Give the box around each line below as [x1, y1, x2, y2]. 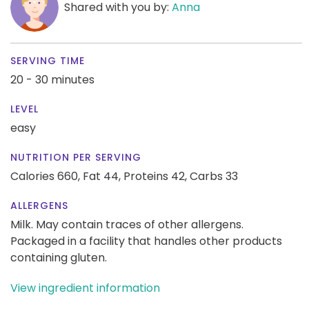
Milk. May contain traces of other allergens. [10, 216, 243, 232]
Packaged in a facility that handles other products [10, 232, 282, 249]
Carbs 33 [190, 168, 238, 184]
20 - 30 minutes [10, 71, 94, 88]
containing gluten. [10, 249, 107, 266]
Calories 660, [10, 168, 83, 184]
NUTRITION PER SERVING [10, 150, 141, 164]
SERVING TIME [10, 53, 85, 68]
